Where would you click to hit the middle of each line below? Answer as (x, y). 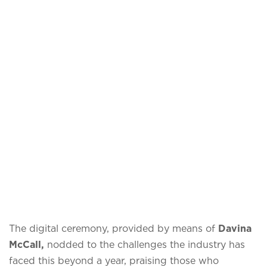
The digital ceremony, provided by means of (114, 228)
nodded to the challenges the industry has (145, 244)
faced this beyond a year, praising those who (114, 260)
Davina (235, 228)
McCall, (27, 244)
